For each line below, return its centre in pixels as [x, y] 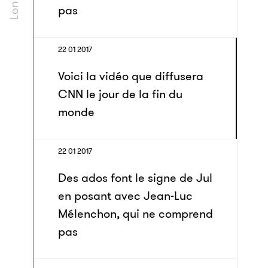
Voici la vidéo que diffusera [131, 76]
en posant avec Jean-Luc [125, 196]
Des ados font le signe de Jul [135, 178]
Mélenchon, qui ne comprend [135, 214]
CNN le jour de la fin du [120, 94]
